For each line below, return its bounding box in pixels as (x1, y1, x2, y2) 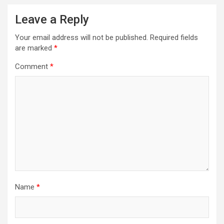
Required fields (150, 33, 198, 42)
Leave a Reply (15, 12, 89, 27)
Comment (15, 62, 50, 71)
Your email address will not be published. (15, 33, 148, 42)
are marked (15, 43, 54, 53)
